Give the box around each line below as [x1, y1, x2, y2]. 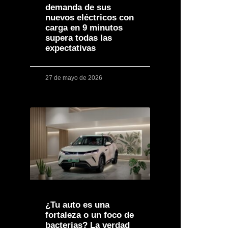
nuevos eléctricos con [45, 12, 134, 22]
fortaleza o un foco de [45, 210, 134, 220]
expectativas [45, 43, 96, 53]
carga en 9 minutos [45, 22, 123, 33]
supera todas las [45, 33, 112, 43]
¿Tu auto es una [45, 199, 109, 210]
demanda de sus [45, 2, 111, 12]
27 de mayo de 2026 [45, 74, 102, 81]
